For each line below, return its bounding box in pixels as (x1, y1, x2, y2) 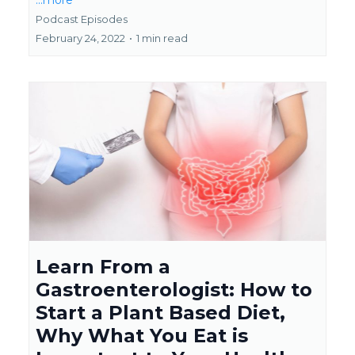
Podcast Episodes (36, 13, 128, 25)
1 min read (136, 32, 188, 44)
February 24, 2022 (36, 32, 125, 44)
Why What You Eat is (36, 324, 248, 347)
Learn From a (36, 255, 170, 278)
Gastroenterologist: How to (36, 278, 312, 301)
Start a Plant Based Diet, (36, 301, 285, 324)
